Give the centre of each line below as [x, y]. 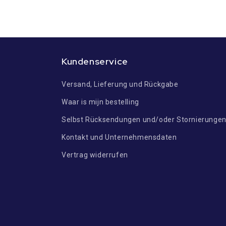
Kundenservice [95, 61]
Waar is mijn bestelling [100, 102]
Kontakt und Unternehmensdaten [119, 137]
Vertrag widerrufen [95, 155]
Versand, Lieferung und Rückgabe [120, 84]
